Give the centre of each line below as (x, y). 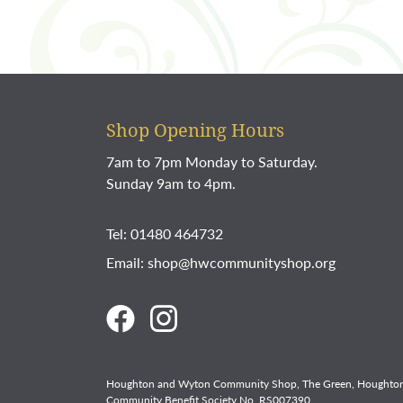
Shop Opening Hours (195, 130)
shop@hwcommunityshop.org (242, 262)
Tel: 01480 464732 (165, 233)
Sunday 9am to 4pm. (171, 183)
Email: (127, 262)
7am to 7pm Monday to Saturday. (212, 161)
